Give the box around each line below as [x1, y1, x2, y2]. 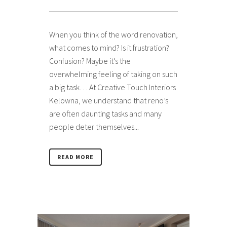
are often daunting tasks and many [49, 108, 162, 119]
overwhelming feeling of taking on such [49, 69, 177, 80]
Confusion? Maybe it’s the [49, 56, 131, 66]
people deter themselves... [49, 122, 139, 132]
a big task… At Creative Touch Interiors [49, 82, 176, 93]
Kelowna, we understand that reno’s [49, 95, 168, 106]
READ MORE [57, 153, 94, 161]
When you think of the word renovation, [49, 29, 178, 40]
